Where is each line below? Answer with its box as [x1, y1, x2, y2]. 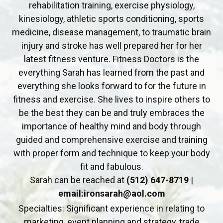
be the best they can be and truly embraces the [18, 108, 205, 118]
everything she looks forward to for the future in [17, 81, 206, 92]
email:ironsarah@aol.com [58, 188, 165, 199]
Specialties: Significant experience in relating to [18, 203, 205, 214]
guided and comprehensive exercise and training [15, 134, 208, 145]
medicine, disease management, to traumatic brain [12, 27, 211, 38]
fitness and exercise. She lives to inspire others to [13, 94, 210, 105]
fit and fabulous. [80, 161, 143, 172]
